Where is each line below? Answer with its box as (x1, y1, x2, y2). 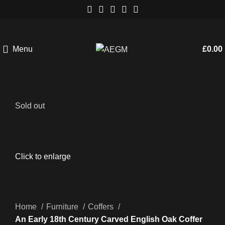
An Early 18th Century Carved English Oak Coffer (15, 215, 202, 224)
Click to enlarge (15, 152, 71, 161)
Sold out (15, 101, 45, 110)
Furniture (46, 202, 80, 211)
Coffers (88, 202, 116, 211)
